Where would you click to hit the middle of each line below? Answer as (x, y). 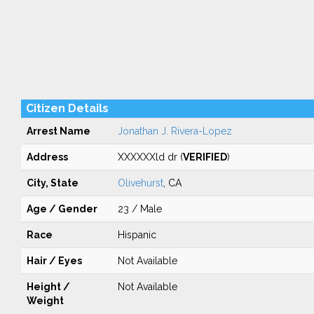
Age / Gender (62, 209)
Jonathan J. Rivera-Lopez (175, 131)
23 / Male (139, 209)
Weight (45, 301)
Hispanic (137, 235)
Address (47, 157)
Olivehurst (140, 183)
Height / (48, 287)
